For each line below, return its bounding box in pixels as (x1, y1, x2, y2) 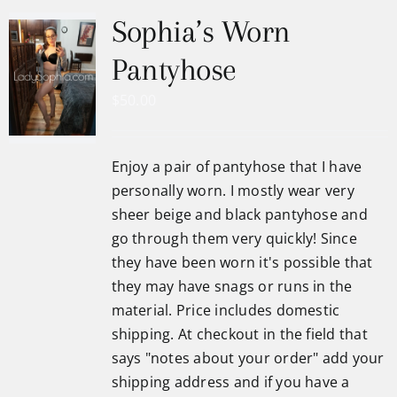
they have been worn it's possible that (111, 253, 373, 272)
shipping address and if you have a (111, 372, 350, 392)
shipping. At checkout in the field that (111, 324, 368, 344)
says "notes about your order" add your (111, 348, 385, 368)
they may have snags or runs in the (111, 276, 353, 296)
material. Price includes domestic (111, 300, 340, 320)
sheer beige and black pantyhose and (111, 205, 368, 224)
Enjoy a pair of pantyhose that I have (111, 157, 362, 176)
